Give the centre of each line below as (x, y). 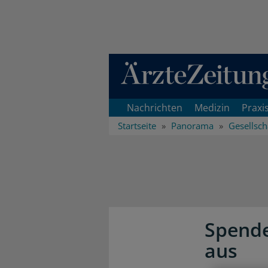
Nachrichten (155, 108)
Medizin (212, 108)
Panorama (192, 126)
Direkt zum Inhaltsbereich (167, 60)
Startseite (137, 126)
